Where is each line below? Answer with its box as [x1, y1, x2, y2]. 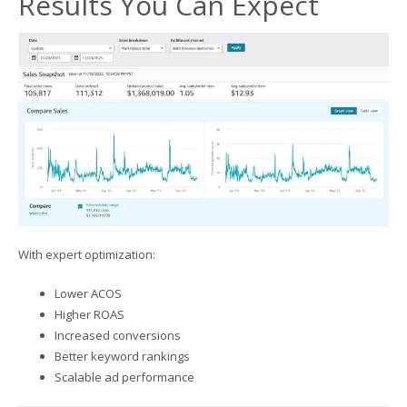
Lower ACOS [55, 284, 122, 302]
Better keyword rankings [55, 347, 190, 364]
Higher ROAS [55, 305, 124, 323]
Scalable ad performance [55, 368, 194, 385]
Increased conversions [55, 326, 181, 343]
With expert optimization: [18, 245, 155, 263]
